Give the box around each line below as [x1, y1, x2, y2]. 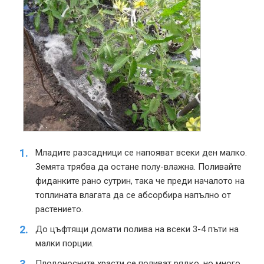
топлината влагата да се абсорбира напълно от [35, 189, 231, 200]
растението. [35, 203, 83, 214]
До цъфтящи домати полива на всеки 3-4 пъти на [35, 223, 239, 235]
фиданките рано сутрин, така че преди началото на [35, 175, 245, 186]
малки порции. [35, 237, 94, 249]
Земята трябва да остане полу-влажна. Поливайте [35, 161, 242, 172]
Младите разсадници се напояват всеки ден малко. [35, 147, 247, 158]
